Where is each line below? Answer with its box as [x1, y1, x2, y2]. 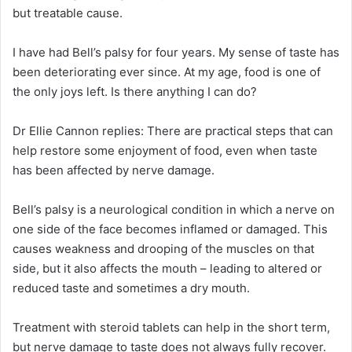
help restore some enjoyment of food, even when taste [13, 142, 317, 158]
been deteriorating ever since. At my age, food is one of [13, 64, 321, 79]
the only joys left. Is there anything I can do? [13, 83, 257, 99]
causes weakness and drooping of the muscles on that [13, 240, 314, 256]
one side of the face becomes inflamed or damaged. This [13, 221, 328, 236]
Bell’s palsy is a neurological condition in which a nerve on [13, 201, 335, 217]
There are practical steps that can [147, 123, 333, 138]
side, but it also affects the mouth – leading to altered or [13, 260, 322, 276]
